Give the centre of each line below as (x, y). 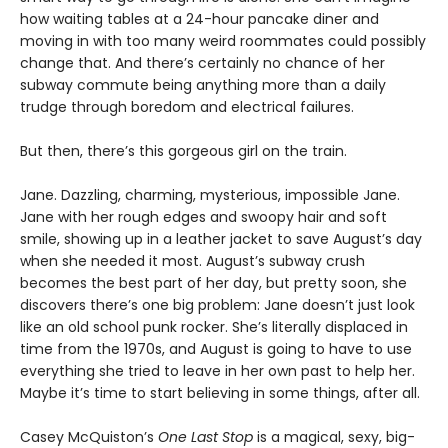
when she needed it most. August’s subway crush (192, 261)
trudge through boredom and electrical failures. (187, 107)
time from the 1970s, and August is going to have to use (216, 349)
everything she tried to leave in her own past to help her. (217, 371)
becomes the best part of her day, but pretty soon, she (213, 283)
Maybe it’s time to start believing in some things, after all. (220, 393)
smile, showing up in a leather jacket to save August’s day (221, 239)
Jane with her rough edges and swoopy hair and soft (203, 217)
